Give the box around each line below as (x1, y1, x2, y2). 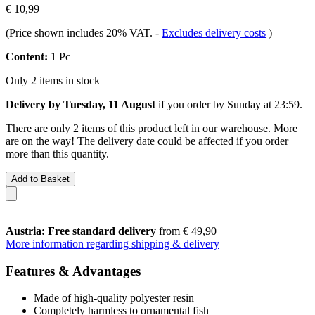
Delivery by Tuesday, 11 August (6, 98, 155, 110)
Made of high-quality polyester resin (34, 292, 194, 304)
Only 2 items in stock (6, 74, 100, 86)
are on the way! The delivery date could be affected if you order (6, 134, 288, 147)
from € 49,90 (156, 224, 217, 237)
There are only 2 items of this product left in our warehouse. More (6, 122, 297, 134)
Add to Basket (11, 173, 70, 184)
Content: (6, 50, 48, 63)
